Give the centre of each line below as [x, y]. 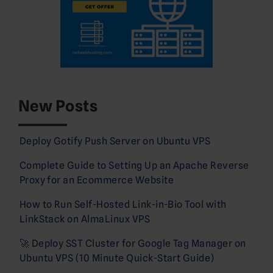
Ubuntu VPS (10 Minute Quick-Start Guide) [117, 258]
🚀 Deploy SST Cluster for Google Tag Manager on [133, 243]
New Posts [58, 105]
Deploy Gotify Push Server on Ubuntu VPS [115, 141]
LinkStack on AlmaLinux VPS [85, 219]
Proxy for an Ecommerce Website [96, 180]
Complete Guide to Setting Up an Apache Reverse [134, 165]
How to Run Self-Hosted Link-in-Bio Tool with [123, 204]
